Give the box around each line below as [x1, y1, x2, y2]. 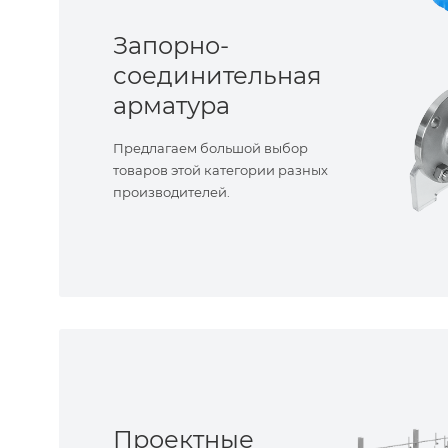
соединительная [113, 61, 322, 90]
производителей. [113, 184, 230, 200]
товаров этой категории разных [113, 162, 328, 178]
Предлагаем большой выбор [113, 140, 308, 156]
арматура [113, 91, 230, 120]
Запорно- [113, 31, 229, 60]
